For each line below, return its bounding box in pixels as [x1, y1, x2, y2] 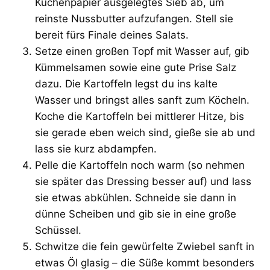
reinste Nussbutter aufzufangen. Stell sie [35, 12, 233, 25]
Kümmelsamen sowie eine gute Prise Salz [35, 61, 236, 74]
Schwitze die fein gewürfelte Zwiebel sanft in [35, 240, 254, 253]
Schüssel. [35, 224, 81, 236]
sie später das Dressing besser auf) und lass [35, 175, 251, 187]
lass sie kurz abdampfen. [35, 142, 157, 155]
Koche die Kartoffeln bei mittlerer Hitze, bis [35, 110, 244, 122]
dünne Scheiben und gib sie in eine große [35, 207, 236, 220]
